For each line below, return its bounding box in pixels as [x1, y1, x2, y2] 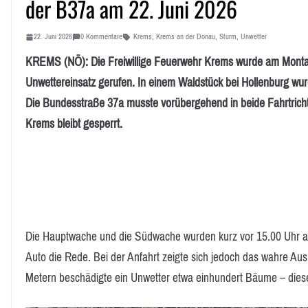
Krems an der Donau [156, 30, 215, 44]
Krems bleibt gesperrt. [25, 113, 122, 135]
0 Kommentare [80, 30, 122, 44]
